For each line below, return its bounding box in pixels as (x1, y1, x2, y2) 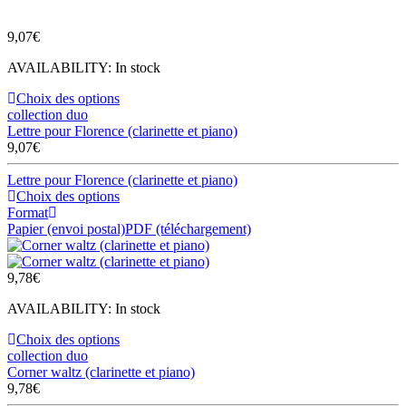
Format (7, 204, 48, 220)
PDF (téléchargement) (125, 220, 251, 237)
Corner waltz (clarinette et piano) (7, 363, 195, 380)
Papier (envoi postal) (7, 220, 125, 237)
